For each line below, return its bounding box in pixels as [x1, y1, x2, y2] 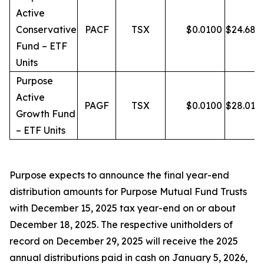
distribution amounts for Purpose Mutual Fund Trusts [9, 186, 247, 197]
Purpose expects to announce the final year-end [9, 169, 229, 181]
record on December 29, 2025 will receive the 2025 [9, 235, 238, 247]
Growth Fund [16, 108, 75, 120]
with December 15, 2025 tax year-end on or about [9, 202, 236, 214]
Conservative [16, 24, 77, 35]
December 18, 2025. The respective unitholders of [9, 219, 233, 230]
